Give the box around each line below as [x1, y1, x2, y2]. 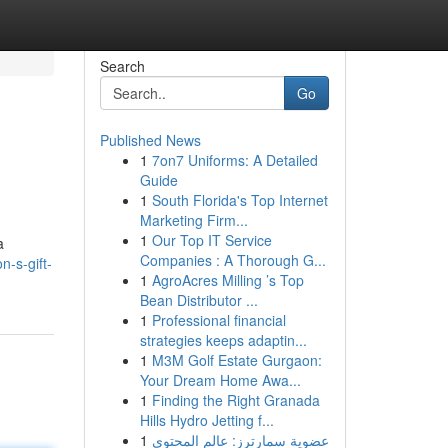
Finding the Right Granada [151, 390, 320, 410]
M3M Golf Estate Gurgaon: [151, 350, 322, 370]
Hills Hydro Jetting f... [139, 410, 274, 430]
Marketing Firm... [139, 210, 248, 230]
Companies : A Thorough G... [139, 250, 326, 270]
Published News [99, 130, 201, 150]
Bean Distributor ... [139, 290, 258, 310]
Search [99, 56, 145, 76]
